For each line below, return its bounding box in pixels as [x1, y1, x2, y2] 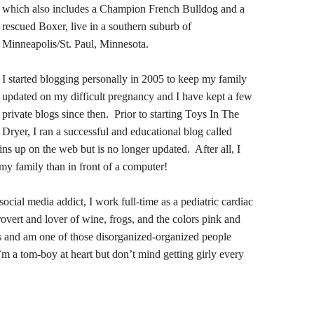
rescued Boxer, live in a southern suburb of [2, 20, 191, 32]
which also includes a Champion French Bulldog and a [2, 3, 245, 15]
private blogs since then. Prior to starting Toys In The [2, 108, 239, 120]
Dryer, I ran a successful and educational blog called [2, 125, 232, 137]
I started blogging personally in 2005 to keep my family [2, 73, 247, 85]
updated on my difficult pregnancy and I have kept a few [2, 90, 252, 102]
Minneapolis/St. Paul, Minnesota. [2, 38, 149, 50]
